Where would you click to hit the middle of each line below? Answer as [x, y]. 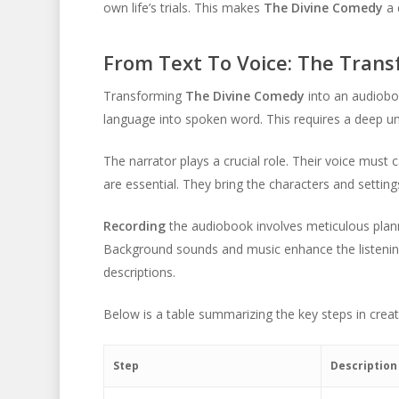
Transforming [144, 96]
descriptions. [139, 272]
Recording [134, 226]
